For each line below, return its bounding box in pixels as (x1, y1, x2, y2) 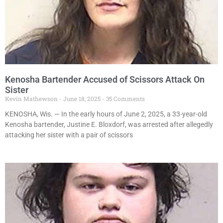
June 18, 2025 (62, 95, 102, 103)
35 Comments (105, 95, 145, 103)
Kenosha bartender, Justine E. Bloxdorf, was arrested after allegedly (5, 120, 213, 129)
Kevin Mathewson (5, 95, 59, 103)
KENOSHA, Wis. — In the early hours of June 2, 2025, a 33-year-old (5, 110, 207, 118)
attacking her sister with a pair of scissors (5, 131, 133, 139)
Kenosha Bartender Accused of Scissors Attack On (5, 74, 205, 85)
